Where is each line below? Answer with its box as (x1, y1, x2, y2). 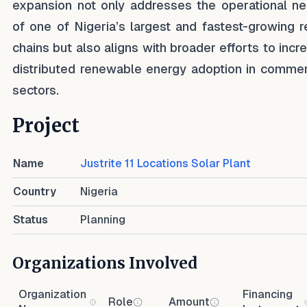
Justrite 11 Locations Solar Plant (80, 157, 251, 170)
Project (12, 114, 79, 137)
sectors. (12, 83, 59, 97)
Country (13, 185, 56, 198)
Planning (80, 213, 125, 226)
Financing (243, 288, 293, 301)
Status (13, 213, 48, 226)
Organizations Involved (12, 254, 197, 273)
